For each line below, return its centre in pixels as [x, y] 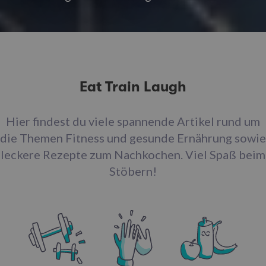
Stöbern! [133, 171]
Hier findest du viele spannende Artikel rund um [133, 121]
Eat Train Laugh [133, 86]
